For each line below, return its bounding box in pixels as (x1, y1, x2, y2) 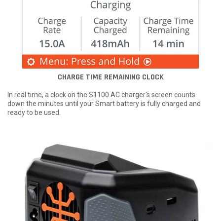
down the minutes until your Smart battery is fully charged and (7, 100, 201, 108)
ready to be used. (7, 109, 61, 117)
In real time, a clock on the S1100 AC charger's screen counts (7, 91, 195, 99)
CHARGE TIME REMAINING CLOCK (57, 72, 164, 83)
